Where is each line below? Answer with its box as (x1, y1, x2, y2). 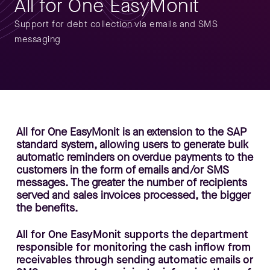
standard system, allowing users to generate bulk (16, 137, 248, 152)
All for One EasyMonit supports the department (16, 227, 248, 242)
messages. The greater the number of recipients (16, 175, 247, 190)
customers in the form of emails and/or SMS (16, 163, 229, 177)
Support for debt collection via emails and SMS (14, 18, 218, 30)
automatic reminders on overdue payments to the (16, 150, 253, 165)
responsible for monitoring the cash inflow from (16, 239, 251, 254)
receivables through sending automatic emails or (16, 252, 253, 267)
